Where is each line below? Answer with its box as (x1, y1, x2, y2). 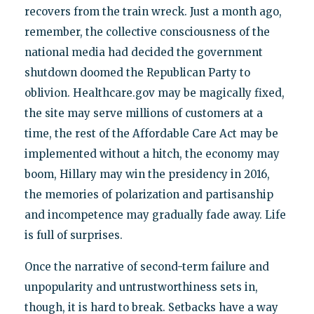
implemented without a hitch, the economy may (24, 147, 280, 161)
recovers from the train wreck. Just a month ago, (24, 5, 282, 19)
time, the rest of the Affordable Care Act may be (24, 127, 278, 141)
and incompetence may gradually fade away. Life (24, 208, 286, 222)
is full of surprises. (24, 228, 123, 243)
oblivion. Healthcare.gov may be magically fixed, (24, 86, 285, 100)
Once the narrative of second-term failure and (24, 260, 269, 274)
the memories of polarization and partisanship (24, 188, 273, 202)
